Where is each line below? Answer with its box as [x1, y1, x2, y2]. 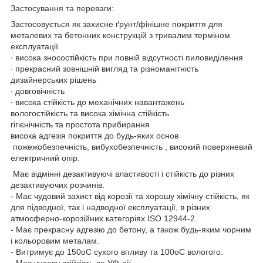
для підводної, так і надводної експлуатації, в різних [11, 202, 210, 212]
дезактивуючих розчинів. [11, 180, 104, 190]
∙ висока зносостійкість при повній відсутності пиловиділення [11, 52, 243, 62]
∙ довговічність [11, 86, 65, 96]
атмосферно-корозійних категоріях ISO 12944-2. [11, 213, 197, 223]
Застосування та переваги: [11, 3, 114, 13]
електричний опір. [11, 153, 80, 163]
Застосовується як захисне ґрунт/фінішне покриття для [11, 19, 222, 29]
